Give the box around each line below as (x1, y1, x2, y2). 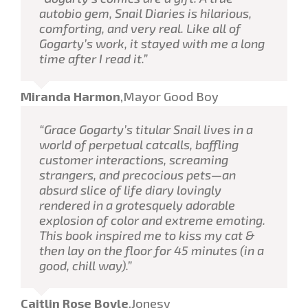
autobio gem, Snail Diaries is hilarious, (39, 5, 252, 21)
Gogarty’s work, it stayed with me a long (39, 35, 265, 51)
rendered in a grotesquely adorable (39, 197, 235, 212)
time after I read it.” (39, 50, 148, 66)
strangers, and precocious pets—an (39, 166, 236, 182)
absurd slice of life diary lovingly (39, 181, 221, 197)
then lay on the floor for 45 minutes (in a (39, 242, 264, 258)
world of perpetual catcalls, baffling (39, 136, 239, 152)
